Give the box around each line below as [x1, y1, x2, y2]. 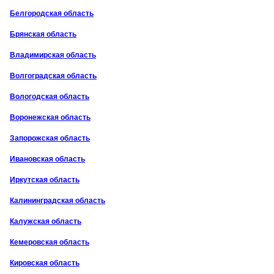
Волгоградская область [10, 71, 97, 80]
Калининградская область [10, 196, 105, 205]
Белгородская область [10, 9, 94, 18]
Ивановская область [10, 154, 85, 163]
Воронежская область [10, 113, 91, 122]
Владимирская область [10, 50, 96, 59]
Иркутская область [10, 175, 80, 184]
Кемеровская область [10, 237, 89, 246]
